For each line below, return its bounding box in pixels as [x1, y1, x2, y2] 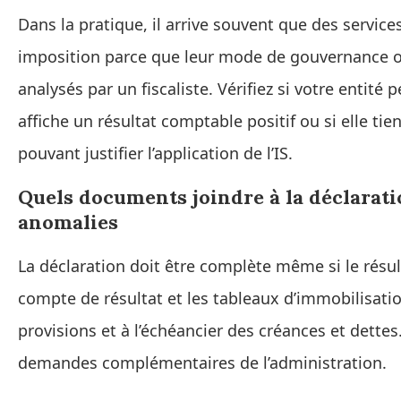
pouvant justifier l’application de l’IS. [18, 142, 293, 165]
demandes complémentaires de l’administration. [18, 352, 387, 374]
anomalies [18, 209, 118, 235]
